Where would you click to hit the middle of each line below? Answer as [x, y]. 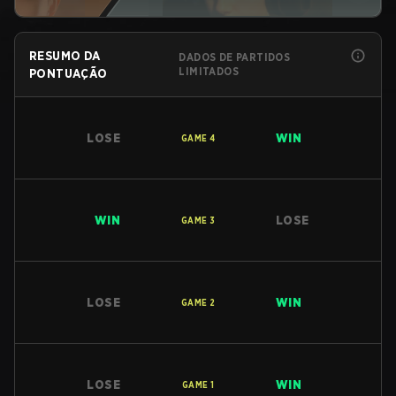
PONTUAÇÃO [69, 73]
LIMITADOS [209, 71]
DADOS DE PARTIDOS [235, 57]
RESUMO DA [65, 56]
